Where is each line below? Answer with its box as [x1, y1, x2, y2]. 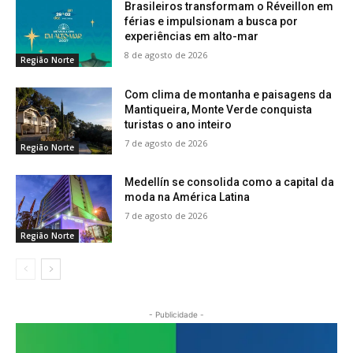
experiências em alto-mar [124, 29, 259, 43]
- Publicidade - [149, 309, 204, 319]
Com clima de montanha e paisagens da [124, 87, 333, 101]
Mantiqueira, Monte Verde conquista [124, 102, 313, 116]
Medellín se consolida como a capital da [124, 176, 335, 189]
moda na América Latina [124, 191, 251, 204]
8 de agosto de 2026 [124, 48, 208, 61]
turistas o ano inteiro [124, 117, 232, 131]
